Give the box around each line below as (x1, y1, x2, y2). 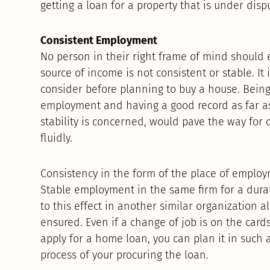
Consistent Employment (40, 34, 158, 48)
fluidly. (40, 131, 73, 145)
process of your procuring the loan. (40, 248, 209, 262)
